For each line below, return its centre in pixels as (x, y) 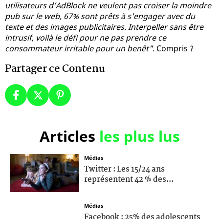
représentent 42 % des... (129, 179)
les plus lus (139, 136)
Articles (69, 136)
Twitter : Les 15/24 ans (124, 169)
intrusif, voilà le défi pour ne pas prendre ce (86, 37)
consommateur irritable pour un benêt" (79, 48)
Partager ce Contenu (55, 69)
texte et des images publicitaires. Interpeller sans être (104, 27)
